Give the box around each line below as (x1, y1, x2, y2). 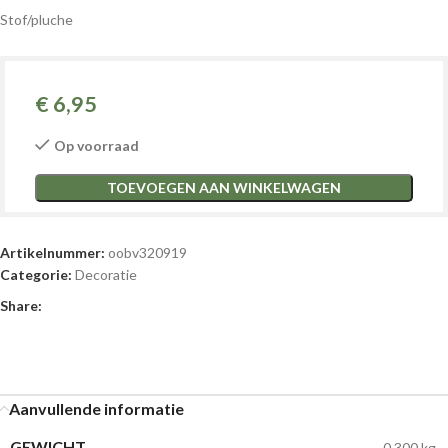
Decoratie (75, 265, 137, 283)
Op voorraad (54, 136, 139, 154)
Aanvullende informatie (9, 398, 184, 418)
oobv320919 (108, 243, 187, 261)
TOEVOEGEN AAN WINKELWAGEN (107, 178, 341, 196)
